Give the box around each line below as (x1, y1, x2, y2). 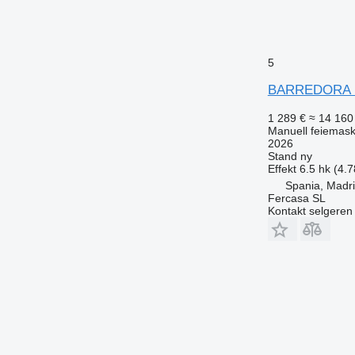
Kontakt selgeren (267, 204, 353, 217)
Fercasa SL (267, 191, 326, 204)
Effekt (267, 162, 296, 175)
